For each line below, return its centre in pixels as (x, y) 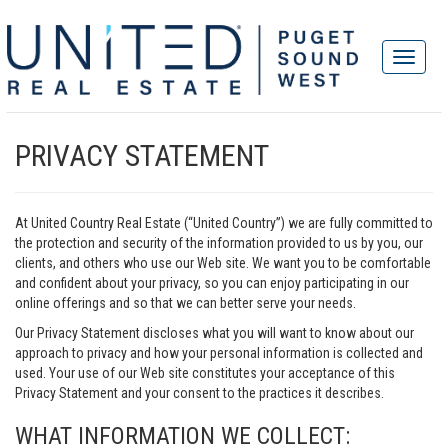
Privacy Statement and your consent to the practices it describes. (199, 393)
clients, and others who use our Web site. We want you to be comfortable (223, 263)
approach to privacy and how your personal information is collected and (219, 353)
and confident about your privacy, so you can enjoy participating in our (212, 283)
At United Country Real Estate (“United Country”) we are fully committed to (224, 223)
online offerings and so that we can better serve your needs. (185, 303)
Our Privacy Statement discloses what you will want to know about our (214, 333)
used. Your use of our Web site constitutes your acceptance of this (205, 373)
